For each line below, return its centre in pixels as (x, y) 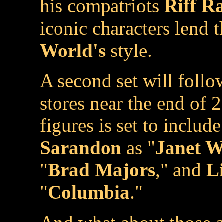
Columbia (89, 192)
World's (73, 50)
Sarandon (81, 147)
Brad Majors (101, 170)
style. (129, 50)
